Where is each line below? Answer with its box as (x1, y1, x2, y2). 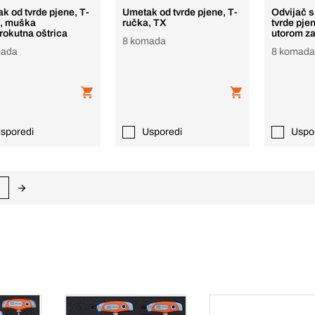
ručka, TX (122, 18, 167, 28)
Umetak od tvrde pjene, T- (122, 7, 238, 18)
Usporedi (142, 127, 183, 137)
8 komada (122, 36, 167, 46)
